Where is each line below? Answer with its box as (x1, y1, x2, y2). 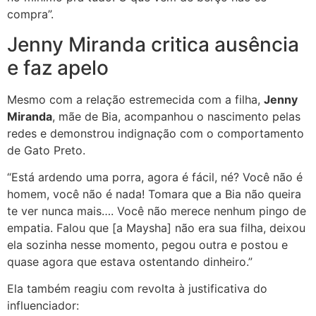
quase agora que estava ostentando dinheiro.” (7, 254, 253, 269)
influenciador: (7, 298, 79, 313)
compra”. (7, 7, 54, 22)
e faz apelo (7, 55, 109, 80)
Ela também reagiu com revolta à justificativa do (7, 281, 267, 296)
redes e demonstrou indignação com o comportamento (7, 126, 304, 140)
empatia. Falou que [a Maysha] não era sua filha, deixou (7, 220, 305, 235)
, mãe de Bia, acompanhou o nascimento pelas (52, 109, 300, 123)
